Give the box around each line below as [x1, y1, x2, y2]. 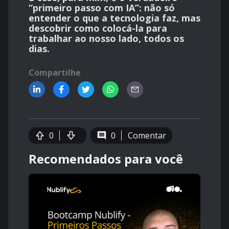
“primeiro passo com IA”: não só [29, 2, 175, 14]
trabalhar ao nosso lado [29, 32, 139, 45]
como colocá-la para [74, 22, 167, 35]
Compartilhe [29, 67, 81, 79]
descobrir [29, 22, 74, 35]
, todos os [139, 32, 184, 45]
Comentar [128, 130, 166, 142]
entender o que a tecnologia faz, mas [29, 12, 200, 25]
